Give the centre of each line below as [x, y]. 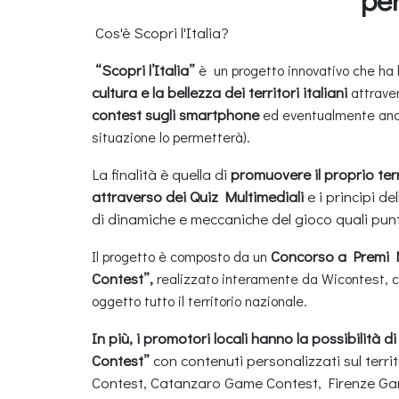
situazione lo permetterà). [171, 136]
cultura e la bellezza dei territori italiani [221, 92]
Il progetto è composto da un [181, 256]
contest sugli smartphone [175, 114]
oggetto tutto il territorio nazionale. [199, 300]
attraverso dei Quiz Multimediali [199, 196]
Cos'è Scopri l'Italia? [162, 32]
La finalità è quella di [161, 174]
